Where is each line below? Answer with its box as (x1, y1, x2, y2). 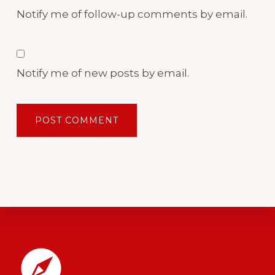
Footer (77, 241, 134, 265)
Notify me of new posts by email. (16, 66, 189, 79)
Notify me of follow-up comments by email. (16, 7, 247, 20)
